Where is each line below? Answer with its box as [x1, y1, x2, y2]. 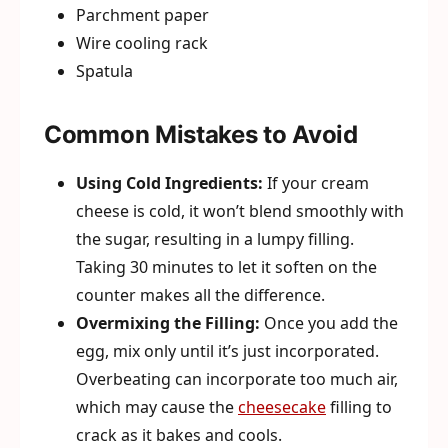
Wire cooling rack [76, 32, 208, 54]
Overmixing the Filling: [76, 312, 260, 334]
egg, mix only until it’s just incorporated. [76, 340, 379, 362]
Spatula [76, 60, 133, 82]
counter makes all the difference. [76, 284, 325, 306]
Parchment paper [76, 4, 209, 26]
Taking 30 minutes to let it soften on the [76, 256, 377, 278]
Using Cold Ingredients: [76, 172, 263, 194]
